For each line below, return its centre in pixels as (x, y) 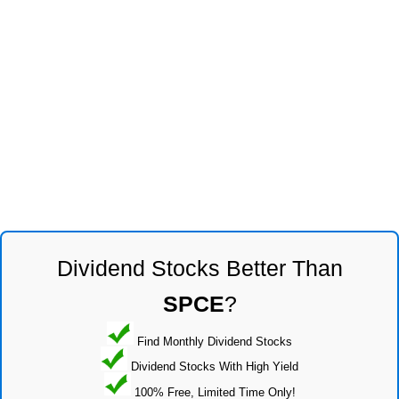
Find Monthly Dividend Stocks (213, 341)
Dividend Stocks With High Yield (213, 366)
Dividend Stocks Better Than (199, 268)
